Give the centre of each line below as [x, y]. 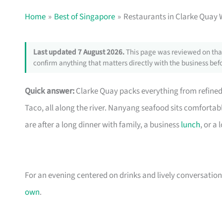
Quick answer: [50, 91]
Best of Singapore [85, 17]
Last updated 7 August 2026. [79, 52]
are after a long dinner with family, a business [103, 125]
